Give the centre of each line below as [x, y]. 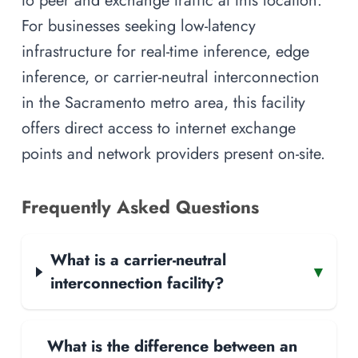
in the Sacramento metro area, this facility [163, 103]
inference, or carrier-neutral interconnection [171, 77]
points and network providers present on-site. [173, 154]
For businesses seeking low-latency [139, 26]
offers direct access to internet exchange [159, 128]
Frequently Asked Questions [140, 207]
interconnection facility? [137, 283]
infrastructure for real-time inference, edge [165, 52]
